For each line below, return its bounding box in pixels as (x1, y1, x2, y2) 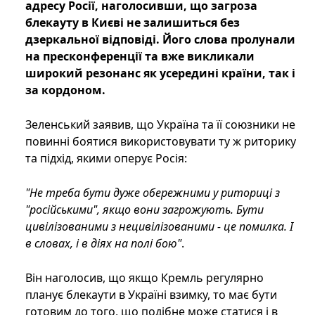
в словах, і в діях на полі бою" (25, 236, 181, 252)
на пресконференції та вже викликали (25, 49, 255, 65)
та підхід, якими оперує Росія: (25, 150, 187, 167)
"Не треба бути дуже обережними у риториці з (25, 185, 280, 201)
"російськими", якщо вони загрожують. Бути (25, 202, 264, 218)
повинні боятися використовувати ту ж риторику (25, 134, 296, 150)
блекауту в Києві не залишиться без (25, 15, 240, 31)
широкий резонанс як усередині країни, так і (25, 65, 295, 82)
